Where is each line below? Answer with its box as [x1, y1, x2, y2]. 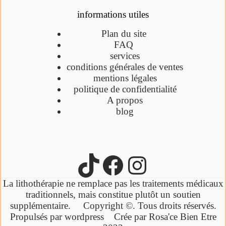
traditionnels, [25, 189, 78, 200]
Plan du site [101, 28, 149, 39]
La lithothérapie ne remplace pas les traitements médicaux [3, 178, 223, 189]
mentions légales [93, 73, 157, 83]
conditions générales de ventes [67, 62, 184, 72]
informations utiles [77, 9, 149, 20]
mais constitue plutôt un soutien [78, 189, 201, 200]
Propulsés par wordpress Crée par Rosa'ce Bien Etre [10, 211, 216, 222]
